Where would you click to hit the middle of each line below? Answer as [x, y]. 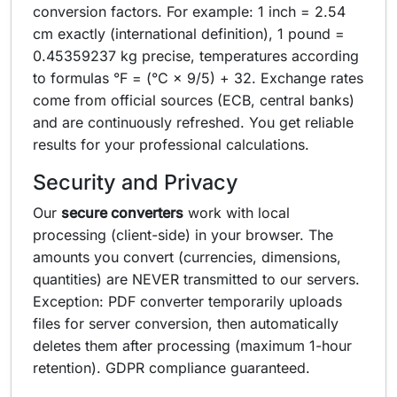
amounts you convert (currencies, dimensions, [187, 257]
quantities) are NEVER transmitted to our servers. [196, 279]
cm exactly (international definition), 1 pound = [189, 34]
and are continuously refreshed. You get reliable [193, 122]
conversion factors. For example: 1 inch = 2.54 [189, 12]
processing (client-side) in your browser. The [183, 235]
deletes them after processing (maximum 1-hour [192, 346]
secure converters [122, 213]
